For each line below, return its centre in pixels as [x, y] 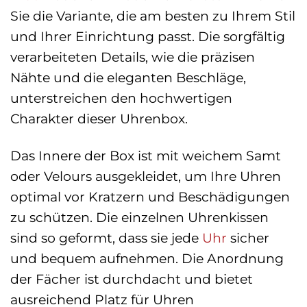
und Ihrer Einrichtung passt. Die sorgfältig [148, 36]
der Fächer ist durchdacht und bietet [132, 279]
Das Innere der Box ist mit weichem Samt [146, 156]
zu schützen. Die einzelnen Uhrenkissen [139, 218]
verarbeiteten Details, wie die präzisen [133, 57]
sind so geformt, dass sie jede [106, 238]
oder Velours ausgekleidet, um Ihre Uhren [146, 176]
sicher [248, 238]
